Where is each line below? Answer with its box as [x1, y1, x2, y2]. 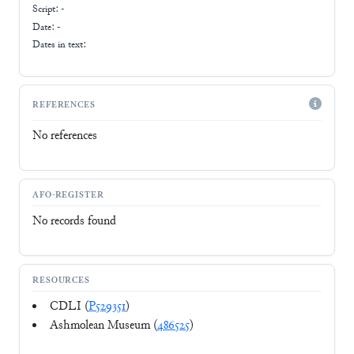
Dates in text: [32, 39, 86, 52]
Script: [32, 3, 61, 16]
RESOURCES [32, 274, 91, 287]
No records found [32, 213, 116, 231]
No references [32, 128, 97, 145]
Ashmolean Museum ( [50, 318, 157, 335]
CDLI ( [50, 299, 88, 316]
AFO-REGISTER [32, 189, 104, 201]
